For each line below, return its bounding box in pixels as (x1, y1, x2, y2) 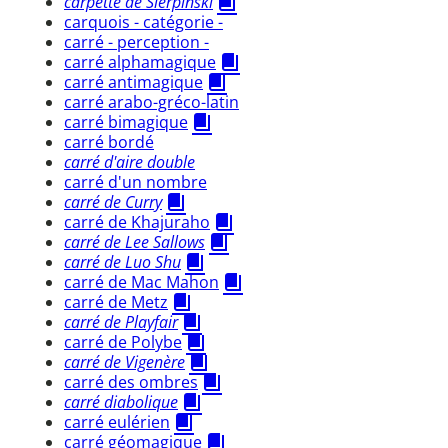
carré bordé (64, 130, 154, 153)
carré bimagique (64, 110, 188, 133)
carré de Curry (64, 190, 162, 213)
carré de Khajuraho (64, 210, 210, 233)
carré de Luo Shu (64, 250, 181, 273)
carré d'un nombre (64, 170, 207, 193)
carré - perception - (64, 30, 209, 53)
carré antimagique (64, 70, 203, 93)
